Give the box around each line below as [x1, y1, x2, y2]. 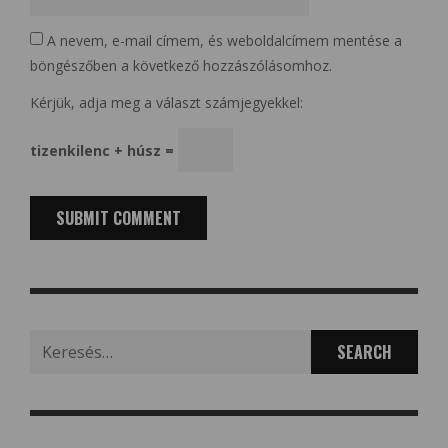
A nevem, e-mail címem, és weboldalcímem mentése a [47, 31, 402, 51]
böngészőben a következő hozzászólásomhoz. [30, 56, 332, 76]
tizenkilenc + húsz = [30, 140, 178, 160]
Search [29, 330, 73, 350]
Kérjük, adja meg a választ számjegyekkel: [30, 93, 303, 113]
